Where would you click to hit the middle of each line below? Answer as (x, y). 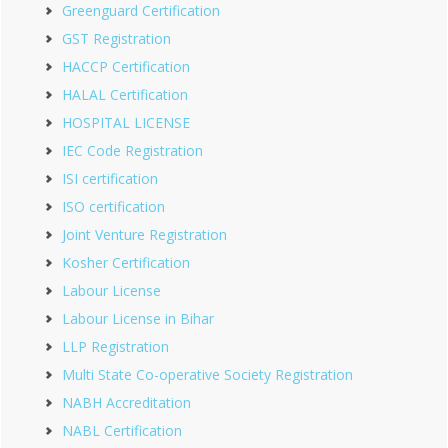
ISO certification (113, 206)
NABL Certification (122, 430)
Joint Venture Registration (144, 234)
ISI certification (110, 178)
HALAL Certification (125, 94)
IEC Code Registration (132, 150)
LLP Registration (115, 346)
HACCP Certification (126, 66)
